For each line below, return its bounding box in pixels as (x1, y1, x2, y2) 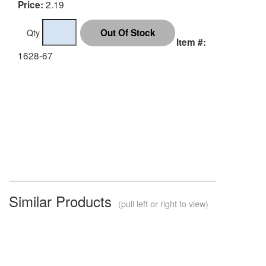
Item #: (176, 35, 206, 49)
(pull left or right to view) (116, 197, 208, 210)
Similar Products (9, 190, 116, 211)
